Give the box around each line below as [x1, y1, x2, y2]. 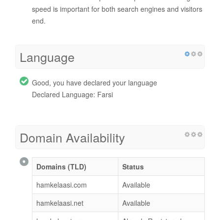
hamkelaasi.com [36, 180, 87, 190]
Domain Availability [20, 128, 125, 146]
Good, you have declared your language [32, 78, 157, 88]
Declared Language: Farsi [32, 89, 113, 100]
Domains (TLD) [36, 162, 86, 172]
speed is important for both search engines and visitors [32, 4, 202, 14]
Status [122, 162, 144, 172]
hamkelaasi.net [36, 198, 83, 208]
